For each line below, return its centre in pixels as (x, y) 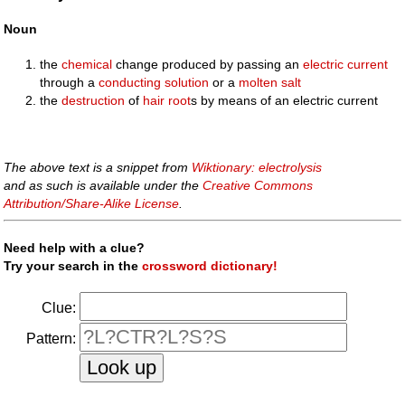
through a (70, 82)
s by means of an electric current (285, 100)
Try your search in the (73, 265)
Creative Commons (258, 186)
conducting (130, 82)
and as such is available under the (104, 186)
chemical (87, 64)
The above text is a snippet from (98, 168)
